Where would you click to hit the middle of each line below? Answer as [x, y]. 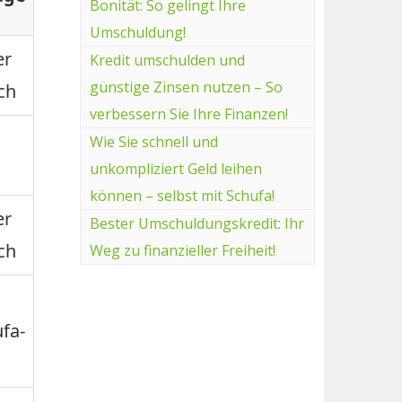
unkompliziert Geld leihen [175, 168]
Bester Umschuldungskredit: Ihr [197, 223]
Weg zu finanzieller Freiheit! [182, 250]
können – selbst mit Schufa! [182, 195]
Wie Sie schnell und [153, 141]
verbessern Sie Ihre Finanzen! [188, 114]
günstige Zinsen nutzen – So [186, 87]
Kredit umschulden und [167, 60]
